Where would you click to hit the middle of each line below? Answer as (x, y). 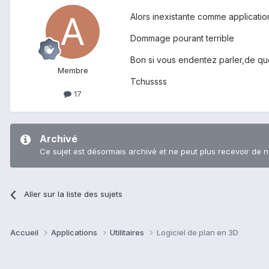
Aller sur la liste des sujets (74, 194)
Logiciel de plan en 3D (198, 233)
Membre (73, 71)
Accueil (25, 233)
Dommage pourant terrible (182, 38)
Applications (75, 233)
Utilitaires (128, 233)
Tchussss (149, 82)
